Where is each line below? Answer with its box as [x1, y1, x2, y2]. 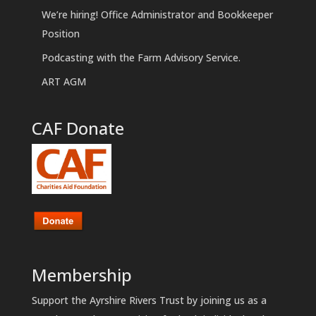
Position [41, 27, 80, 41]
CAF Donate [31, 116, 124, 140]
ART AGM [41, 75, 86, 89]
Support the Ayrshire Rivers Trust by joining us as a [31, 293, 267, 308]
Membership [31, 263, 132, 287]
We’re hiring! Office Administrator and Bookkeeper [41, 8, 273, 22]
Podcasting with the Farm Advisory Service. [41, 51, 241, 65]
